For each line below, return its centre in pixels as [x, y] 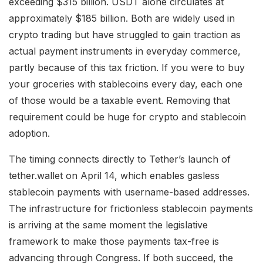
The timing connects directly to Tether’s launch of [120, 159]
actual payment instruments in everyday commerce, [125, 51]
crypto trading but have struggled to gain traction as [125, 35]
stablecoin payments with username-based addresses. [129, 192]
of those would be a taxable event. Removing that [119, 101]
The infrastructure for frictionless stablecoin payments [131, 209]
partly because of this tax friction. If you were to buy [127, 68]
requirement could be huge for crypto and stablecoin [127, 117]
